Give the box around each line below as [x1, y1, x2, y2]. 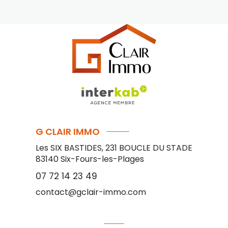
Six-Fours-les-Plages [61, 153, 144, 165]
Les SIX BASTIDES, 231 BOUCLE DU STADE [36, 142, 192, 154]
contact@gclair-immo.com [36, 186, 146, 198]
